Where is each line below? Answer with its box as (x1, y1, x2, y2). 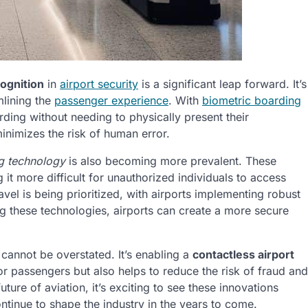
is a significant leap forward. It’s (138, 77, 307, 91)
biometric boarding (202, 93, 301, 108)
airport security (60, 77, 138, 91)
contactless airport (192, 247, 294, 262)
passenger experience (54, 93, 168, 108)
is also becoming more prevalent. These (65, 154, 276, 168)
